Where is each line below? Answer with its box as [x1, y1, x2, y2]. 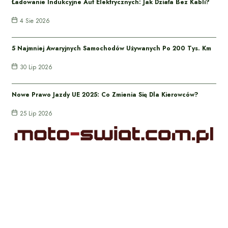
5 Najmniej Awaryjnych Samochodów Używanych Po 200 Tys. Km [12, 43, 211, 53]
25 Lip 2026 [20, 108, 53, 118]
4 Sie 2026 [20, 16, 50, 25]
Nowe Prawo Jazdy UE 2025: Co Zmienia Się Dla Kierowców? [12, 90, 198, 99]
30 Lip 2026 [20, 62, 53, 72]
